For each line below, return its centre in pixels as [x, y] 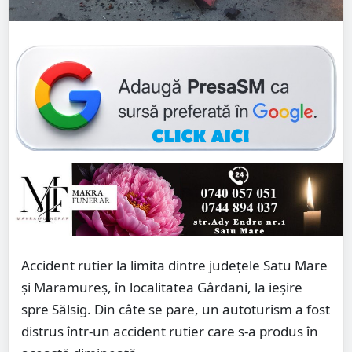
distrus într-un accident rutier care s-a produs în [170, 331]
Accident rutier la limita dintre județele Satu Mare [174, 265]
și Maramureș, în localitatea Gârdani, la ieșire [162, 287]
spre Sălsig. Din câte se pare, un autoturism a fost [176, 309]
